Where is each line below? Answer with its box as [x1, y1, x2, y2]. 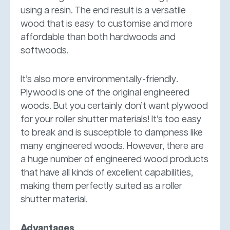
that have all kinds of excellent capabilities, [21, 168, 193, 178]
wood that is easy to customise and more [21, 19, 193, 29]
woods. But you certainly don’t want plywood [21, 101, 208, 111]
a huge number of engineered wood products [21, 155, 208, 164]
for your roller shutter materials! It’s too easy [21, 114, 202, 124]
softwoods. [21, 46, 69, 55]
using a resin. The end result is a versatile [21, 6, 186, 15]
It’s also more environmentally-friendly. [21, 74, 178, 84]
